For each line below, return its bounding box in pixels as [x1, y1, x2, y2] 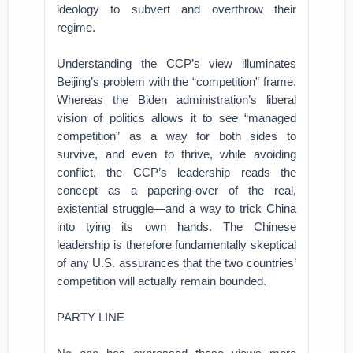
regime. [57, 20, 96, 34]
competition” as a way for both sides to [57, 129, 296, 143]
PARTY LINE [57, 310, 125, 324]
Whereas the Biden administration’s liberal [57, 93, 296, 106]
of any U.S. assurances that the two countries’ [57, 256, 296, 269]
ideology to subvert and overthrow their [57, 2, 296, 16]
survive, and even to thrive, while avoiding [57, 147, 296, 161]
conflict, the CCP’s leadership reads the [57, 165, 296, 179]
